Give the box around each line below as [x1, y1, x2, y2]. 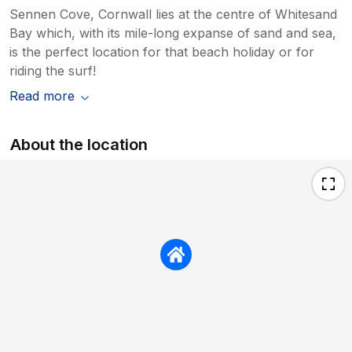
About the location [10, 134, 148, 154]
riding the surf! [9, 62, 96, 79]
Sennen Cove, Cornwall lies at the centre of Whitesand [9, 5, 337, 22]
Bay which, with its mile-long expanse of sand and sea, [9, 24, 336, 41]
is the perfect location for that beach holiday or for [9, 43, 314, 60]
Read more [9, 87, 75, 104]
